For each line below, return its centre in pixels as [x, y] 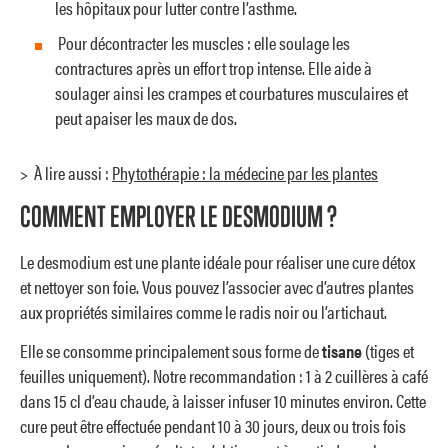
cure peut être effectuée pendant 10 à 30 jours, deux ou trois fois [213, 426]
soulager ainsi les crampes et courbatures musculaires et [231, 93]
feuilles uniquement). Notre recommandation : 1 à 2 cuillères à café [224, 376]
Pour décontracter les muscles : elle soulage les [201, 43]
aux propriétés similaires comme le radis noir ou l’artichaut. [203, 311]
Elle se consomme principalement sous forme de [171, 351]
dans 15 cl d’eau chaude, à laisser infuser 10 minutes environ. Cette [223, 401]
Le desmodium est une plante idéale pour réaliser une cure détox [217, 261]
